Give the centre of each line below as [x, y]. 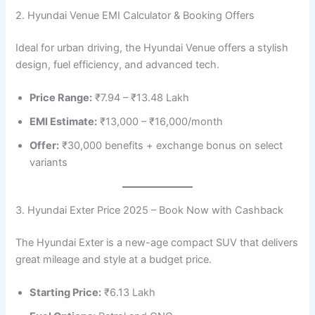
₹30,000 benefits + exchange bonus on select [171, 146]
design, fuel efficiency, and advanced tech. [118, 64]
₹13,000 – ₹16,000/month [160, 122]
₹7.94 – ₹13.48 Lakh [141, 98]
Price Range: [61, 98]
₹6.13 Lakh [129, 293]
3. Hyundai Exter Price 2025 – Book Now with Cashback [150, 211]
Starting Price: [66, 293]
